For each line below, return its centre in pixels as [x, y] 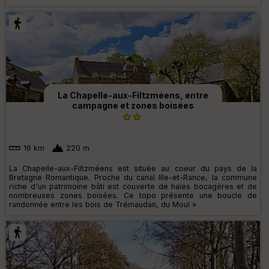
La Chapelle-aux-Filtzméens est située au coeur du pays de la [133, 168]
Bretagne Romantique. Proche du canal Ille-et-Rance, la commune [133, 177]
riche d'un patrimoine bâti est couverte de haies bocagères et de [133, 186]
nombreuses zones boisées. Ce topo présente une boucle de [133, 195]
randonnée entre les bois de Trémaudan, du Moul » [103, 204]
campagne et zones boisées [133, 106]
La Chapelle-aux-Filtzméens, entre [133, 95]
